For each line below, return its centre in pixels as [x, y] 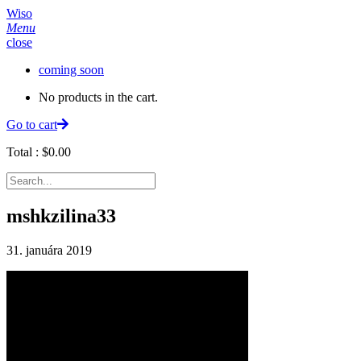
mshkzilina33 [61, 216]
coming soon [71, 70]
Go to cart [32, 124]
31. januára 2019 [49, 250]
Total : [24, 152]
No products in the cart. [98, 97]
